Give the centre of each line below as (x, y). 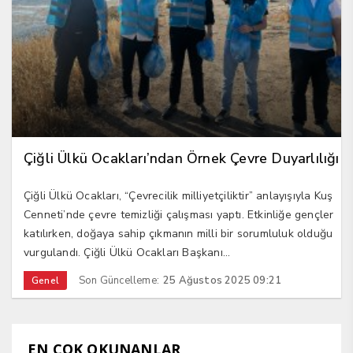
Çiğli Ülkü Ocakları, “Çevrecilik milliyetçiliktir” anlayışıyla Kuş (178, 195)
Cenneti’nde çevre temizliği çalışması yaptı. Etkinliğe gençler (179, 214)
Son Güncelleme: (119, 280)
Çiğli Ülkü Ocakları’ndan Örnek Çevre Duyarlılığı (182, 158)
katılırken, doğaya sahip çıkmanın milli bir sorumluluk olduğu (178, 233)
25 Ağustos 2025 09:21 (223, 280)
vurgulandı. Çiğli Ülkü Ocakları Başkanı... (127, 252)
